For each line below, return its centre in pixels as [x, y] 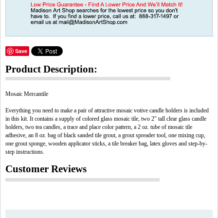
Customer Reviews [46, 169]
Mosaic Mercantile [27, 94]
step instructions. [25, 152]
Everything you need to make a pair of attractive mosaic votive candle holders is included [107, 110]
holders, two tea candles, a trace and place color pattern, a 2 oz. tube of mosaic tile [99, 127]
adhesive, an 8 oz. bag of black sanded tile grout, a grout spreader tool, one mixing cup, [105, 135]
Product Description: [51, 69]
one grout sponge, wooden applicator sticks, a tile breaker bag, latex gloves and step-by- [106, 144]
